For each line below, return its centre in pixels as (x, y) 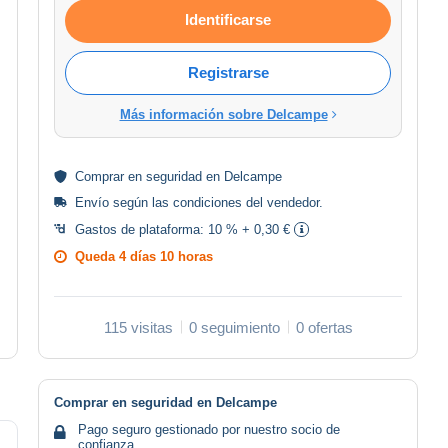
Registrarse (228, 72)
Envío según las (124, 202)
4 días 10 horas (166, 256)
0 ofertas (324, 327)
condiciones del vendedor (246, 202)
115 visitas (138, 327)
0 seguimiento (234, 327)
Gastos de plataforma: (141, 229)
